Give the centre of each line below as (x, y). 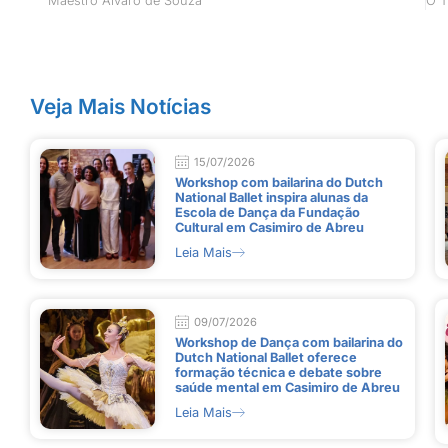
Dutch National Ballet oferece (265, 357)
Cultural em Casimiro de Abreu (269, 227)
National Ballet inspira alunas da (271, 197)
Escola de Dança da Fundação (267, 212)
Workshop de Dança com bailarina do (288, 342)
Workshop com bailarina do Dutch (278, 182)
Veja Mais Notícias (120, 106)
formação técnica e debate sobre (278, 372)
